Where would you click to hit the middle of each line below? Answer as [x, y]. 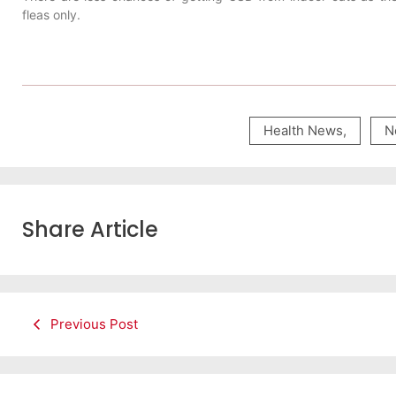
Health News [303, 131]
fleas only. [51, 14]
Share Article [90, 230]
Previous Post [94, 324]
